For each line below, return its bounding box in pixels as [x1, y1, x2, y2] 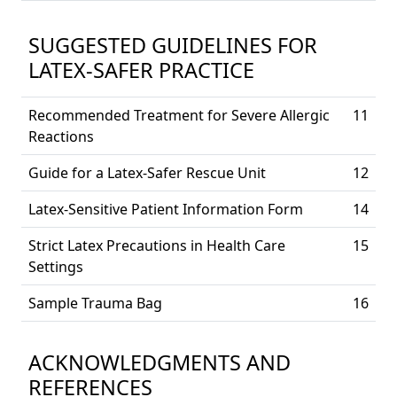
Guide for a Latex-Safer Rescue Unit [28, 163, 266, 183]
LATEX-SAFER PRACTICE [28, 56, 254, 84]
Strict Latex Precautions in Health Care [28, 236, 285, 255]
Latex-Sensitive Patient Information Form [28, 199, 303, 219]
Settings [28, 257, 83, 276]
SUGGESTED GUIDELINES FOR [28, 31, 317, 59]
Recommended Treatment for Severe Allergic [28, 105, 330, 125]
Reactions [28, 127, 94, 146]
